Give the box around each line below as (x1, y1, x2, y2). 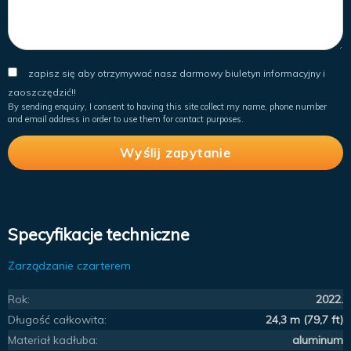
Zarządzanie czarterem (8, 258, 131, 273)
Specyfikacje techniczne (8, 223, 190, 244)
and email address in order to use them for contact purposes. (8, 113, 244, 125)
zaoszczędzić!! (8, 85, 76, 98)
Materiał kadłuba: (8, 332, 98, 347)
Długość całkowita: (8, 312, 107, 327)
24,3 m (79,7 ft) (266, 312, 343, 327)
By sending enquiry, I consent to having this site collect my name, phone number (8, 100, 327, 112)
